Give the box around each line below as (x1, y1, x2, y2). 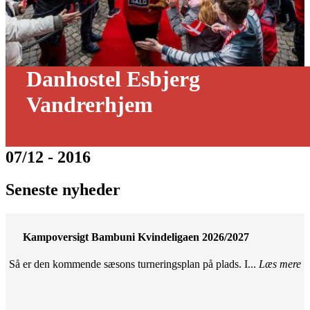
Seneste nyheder (6, 180, 120, 199)
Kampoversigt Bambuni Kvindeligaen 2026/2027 (23, 230, 249, 243)
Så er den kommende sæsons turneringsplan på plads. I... (9, 258, 259, 271)
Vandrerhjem (26, 91, 153, 117)
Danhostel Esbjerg (26, 66, 200, 91)
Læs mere (259, 258, 301, 271)
